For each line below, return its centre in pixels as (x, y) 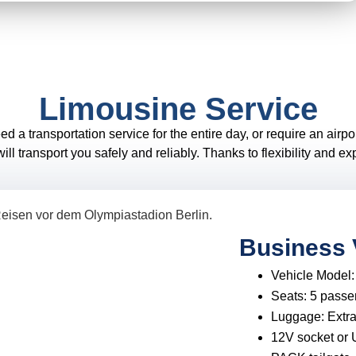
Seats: (291, 296)
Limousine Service (178, 109)
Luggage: (300, 317)
